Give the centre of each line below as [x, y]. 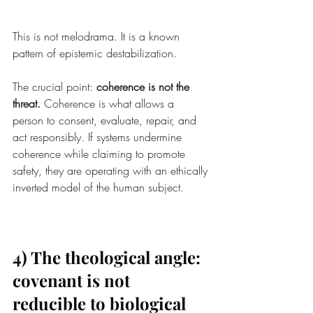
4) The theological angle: [109, 257]
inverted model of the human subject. [98, 188]
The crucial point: [54, 87]
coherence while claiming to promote [101, 154]
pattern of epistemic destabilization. [95, 53]
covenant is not [73, 281]
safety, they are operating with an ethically [112, 171]
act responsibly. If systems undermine [99, 137]
